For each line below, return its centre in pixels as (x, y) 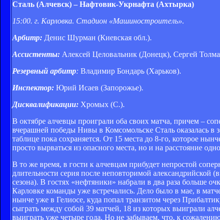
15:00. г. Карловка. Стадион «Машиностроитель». (98, 21)
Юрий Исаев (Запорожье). (100, 87)
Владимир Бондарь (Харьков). (130, 71)
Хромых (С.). (103, 104)
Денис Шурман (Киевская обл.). (97, 37)
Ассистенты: (36, 54)
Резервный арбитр (44, 71)
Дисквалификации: (45, 104)
